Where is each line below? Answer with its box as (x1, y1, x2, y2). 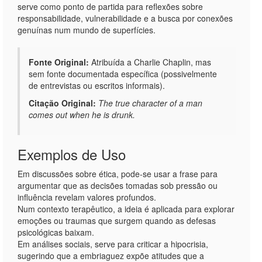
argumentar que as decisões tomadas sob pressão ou (18, 180, 218, 191)
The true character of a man (98, 97, 202, 109)
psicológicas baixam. (18, 226, 94, 238)
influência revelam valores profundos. (18, 191, 156, 203)
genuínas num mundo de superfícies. (18, 24, 156, 36)
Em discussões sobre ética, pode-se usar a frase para (18, 168, 218, 180)
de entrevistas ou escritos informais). (29, 80, 165, 91)
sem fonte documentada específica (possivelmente (29, 68, 217, 80)
